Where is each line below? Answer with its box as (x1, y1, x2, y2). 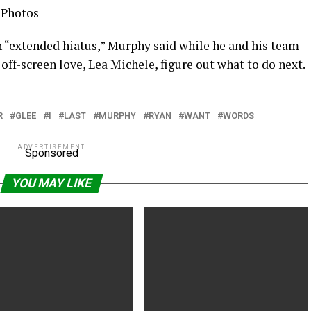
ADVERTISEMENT (17, 144, 86, 151)
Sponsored (24, 146, 78, 160)
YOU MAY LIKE (9, 176, 94, 190)
